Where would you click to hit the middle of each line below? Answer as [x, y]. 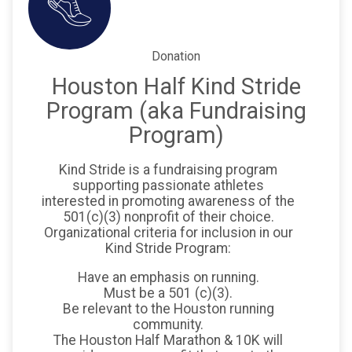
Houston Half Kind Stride [176, 87]
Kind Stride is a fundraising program [168, 169]
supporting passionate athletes [168, 185]
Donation [176, 57]
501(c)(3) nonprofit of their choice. [168, 216]
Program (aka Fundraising [176, 111]
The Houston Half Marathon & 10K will [168, 341]
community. [168, 325]
